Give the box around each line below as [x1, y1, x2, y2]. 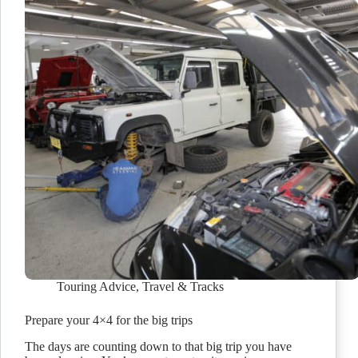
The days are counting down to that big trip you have [25, 340, 292, 354]
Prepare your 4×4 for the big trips [25, 313, 193, 328]
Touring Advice [57, 280, 136, 294]
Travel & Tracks [142, 280, 224, 294]
